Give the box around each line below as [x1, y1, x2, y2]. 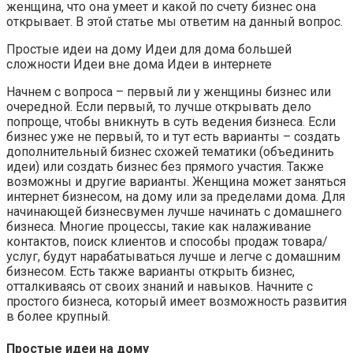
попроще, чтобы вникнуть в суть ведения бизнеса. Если [6, 114, 336, 130]
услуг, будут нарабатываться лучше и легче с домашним [6, 249, 340, 265]
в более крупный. [6, 309, 110, 325]
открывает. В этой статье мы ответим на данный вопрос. [6, 14, 343, 30]
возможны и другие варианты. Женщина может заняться [6, 174, 346, 190]
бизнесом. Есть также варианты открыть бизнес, [6, 264, 295, 280]
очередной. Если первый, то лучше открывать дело [6, 99, 311, 115]
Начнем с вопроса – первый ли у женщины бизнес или [6, 84, 331, 100]
